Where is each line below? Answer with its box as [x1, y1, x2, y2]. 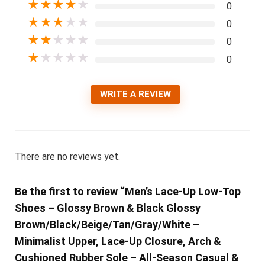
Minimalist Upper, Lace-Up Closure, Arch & [14, 234, 221, 247]
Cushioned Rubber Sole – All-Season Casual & [14, 251, 239, 264]
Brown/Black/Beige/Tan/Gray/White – [14, 218, 199, 231]
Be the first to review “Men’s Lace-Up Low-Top [14, 185, 241, 198]
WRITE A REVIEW [100, 88, 171, 99]
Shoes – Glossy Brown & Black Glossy [14, 201, 201, 214]
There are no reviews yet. [14, 150, 120, 162]
